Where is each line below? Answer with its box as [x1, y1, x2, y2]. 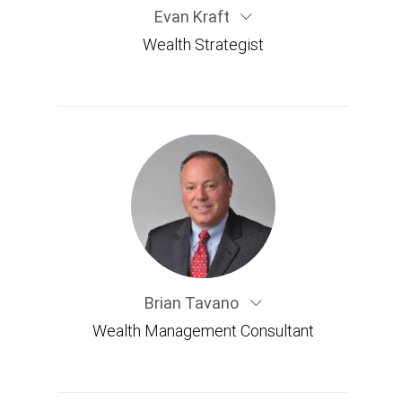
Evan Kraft [153, 5, 233, 27]
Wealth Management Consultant [92, 320, 314, 341]
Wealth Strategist [143, 33, 264, 55]
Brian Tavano [144, 293, 243, 313]
